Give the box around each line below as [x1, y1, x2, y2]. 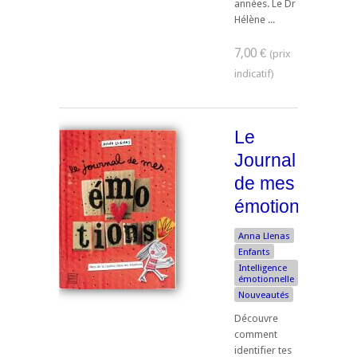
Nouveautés [238, 289, 289, 301]
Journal [234, 150, 296, 171]
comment [234, 328, 277, 341]
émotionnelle [238, 273, 294, 285]
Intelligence [238, 262, 287, 274]
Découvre [234, 312, 278, 325]
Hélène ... [234, 13, 275, 25]
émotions [234, 196, 309, 218]
